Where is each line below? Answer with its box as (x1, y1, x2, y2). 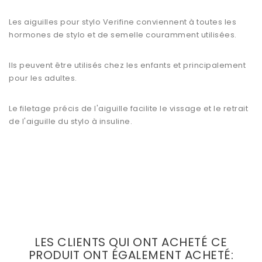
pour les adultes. (9, 73, 77, 84)
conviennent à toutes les (134, 16, 236, 28)
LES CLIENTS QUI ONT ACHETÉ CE (35, 234, 227, 251)
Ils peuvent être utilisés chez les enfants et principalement (9, 60, 246, 71)
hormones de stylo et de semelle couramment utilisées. (9, 29, 237, 41)
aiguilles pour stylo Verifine (24, 16, 135, 28)
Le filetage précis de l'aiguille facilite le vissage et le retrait (9, 103, 248, 115)
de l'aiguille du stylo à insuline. (9, 116, 132, 127)
